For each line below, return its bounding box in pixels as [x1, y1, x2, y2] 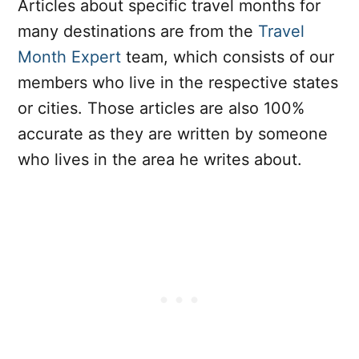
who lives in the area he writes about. [18, 150, 302, 170]
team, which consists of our [121, 47, 334, 67]
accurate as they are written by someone [18, 124, 328, 144]
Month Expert [18, 47, 121, 67]
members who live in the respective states [18, 73, 338, 93]
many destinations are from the [18, 22, 258, 42]
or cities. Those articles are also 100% [18, 99, 305, 119]
